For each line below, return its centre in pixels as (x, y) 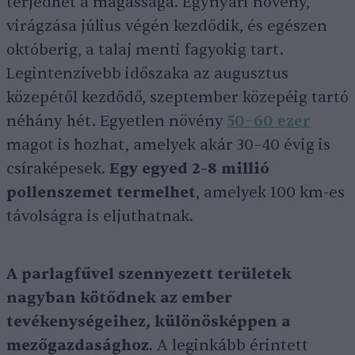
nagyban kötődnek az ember (119, 298)
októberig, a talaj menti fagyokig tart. (145, 50)
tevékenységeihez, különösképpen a (149, 322)
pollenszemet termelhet (101, 193)
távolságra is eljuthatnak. (100, 217)
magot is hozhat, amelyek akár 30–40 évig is (168, 145)
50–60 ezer (269, 122)
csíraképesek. (58, 169)
